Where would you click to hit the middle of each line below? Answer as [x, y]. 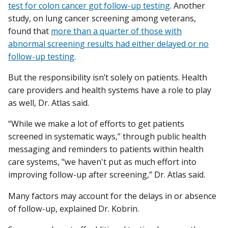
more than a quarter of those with [116, 31]
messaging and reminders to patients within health [106, 149]
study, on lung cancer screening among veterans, [102, 19]
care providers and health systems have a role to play [110, 90]
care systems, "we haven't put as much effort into [102, 162]
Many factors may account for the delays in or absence [112, 196]
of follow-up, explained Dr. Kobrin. [74, 208]
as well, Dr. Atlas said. [49, 103]
